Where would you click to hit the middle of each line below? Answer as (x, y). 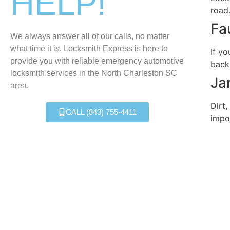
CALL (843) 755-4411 (101, 112)
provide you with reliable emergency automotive (97, 61)
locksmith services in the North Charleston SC (94, 73)
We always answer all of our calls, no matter (90, 36)
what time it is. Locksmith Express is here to (89, 49)
